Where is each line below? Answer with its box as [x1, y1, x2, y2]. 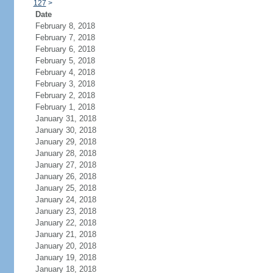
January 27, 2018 [35, 160, 96, 169]
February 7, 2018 [35, 33, 95, 42]
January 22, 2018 [35, 218, 96, 227]
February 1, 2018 [35, 102, 95, 112]
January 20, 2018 [35, 241, 96, 250]
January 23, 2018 [35, 207, 96, 216]
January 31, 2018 [35, 114, 96, 123]
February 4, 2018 [35, 68, 95, 77]
